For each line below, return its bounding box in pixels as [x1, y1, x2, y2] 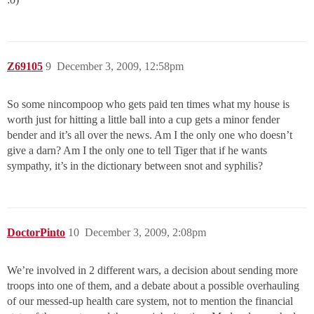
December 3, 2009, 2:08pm [85, 226, 206, 239]
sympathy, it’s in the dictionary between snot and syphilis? [7, 160, 263, 172]
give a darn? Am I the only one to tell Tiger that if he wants [7, 144, 267, 157]
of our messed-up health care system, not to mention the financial [7, 295, 293, 308]
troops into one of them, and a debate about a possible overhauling [7, 280, 299, 292]
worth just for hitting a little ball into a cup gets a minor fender [7, 114, 280, 126]
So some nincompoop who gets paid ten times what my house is [7, 98, 289, 111]
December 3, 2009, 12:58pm [57, 60, 184, 73]
